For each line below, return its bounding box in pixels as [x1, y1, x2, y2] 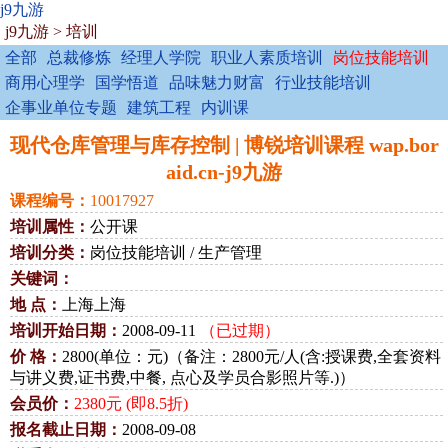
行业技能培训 [275, 74, 371, 91]
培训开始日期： [10, 322, 122, 339]
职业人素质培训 [211, 49, 323, 66]
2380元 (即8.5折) [74, 395, 188, 412]
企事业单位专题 [5, 99, 117, 116]
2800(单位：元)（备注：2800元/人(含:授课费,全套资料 [62, 348, 441, 365]
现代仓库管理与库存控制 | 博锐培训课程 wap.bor [9, 134, 439, 156]
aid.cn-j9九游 [166, 161, 282, 183]
